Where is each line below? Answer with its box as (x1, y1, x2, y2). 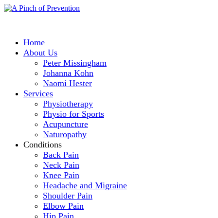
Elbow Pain (43, 201, 84, 211)
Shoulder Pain (43, 191, 92, 200)
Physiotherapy (43, 99, 93, 109)
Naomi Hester (43, 78, 92, 88)
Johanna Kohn (43, 68, 93, 78)
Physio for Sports (43, 109, 104, 119)
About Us (23, 48, 57, 57)
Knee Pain (43, 170, 79, 180)
